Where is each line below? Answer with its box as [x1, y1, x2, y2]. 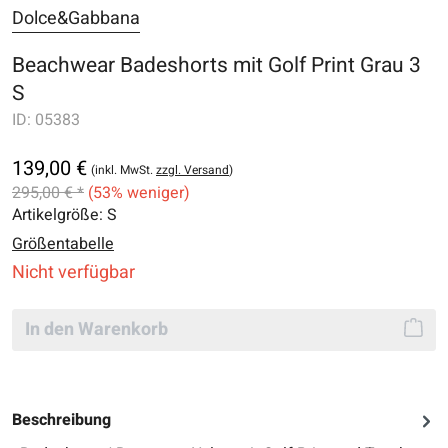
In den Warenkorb [25, 316, 168, 343]
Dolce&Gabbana [12, 5, 140, 32]
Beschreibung [12, 408, 111, 432]
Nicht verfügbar [12, 259, 135, 286]
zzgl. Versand [156, 161, 229, 179]
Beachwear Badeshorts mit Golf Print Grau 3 [12, 50, 421, 81]
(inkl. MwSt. [91, 161, 156, 179]
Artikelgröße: [12, 203, 107, 227]
